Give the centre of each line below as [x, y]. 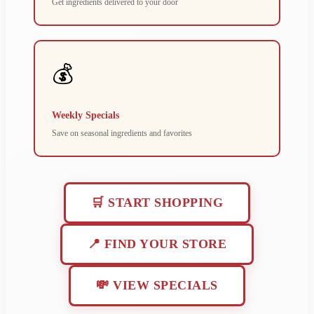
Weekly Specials [86, 116]
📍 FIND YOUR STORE [157, 244]
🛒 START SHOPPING [157, 203]
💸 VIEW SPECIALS [157, 286]
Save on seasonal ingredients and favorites [122, 134]
